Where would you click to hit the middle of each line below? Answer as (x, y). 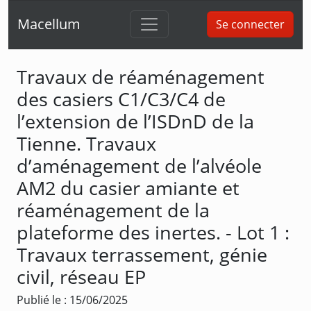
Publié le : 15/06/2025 (72, 300)
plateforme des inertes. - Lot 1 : (153, 232)
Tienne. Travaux (86, 143)
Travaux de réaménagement (141, 76)
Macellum (49, 24)
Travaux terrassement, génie (142, 254)
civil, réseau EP (81, 276)
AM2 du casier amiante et (128, 187)
